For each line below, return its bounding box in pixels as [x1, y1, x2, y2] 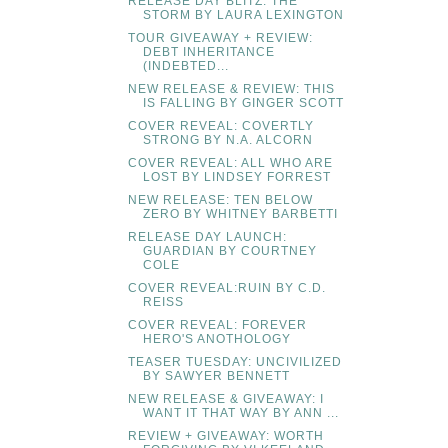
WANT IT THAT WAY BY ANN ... [142, 406, 339, 421]
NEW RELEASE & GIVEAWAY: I [127, 392, 324, 407]
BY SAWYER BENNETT [142, 369, 290, 384]
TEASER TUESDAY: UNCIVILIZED [127, 355, 342, 370]
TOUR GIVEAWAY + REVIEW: [127, 31, 313, 46]
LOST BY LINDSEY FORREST [142, 170, 331, 185]
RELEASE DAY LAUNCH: [127, 230, 287, 245]
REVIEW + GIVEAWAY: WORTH [127, 429, 324, 444]
